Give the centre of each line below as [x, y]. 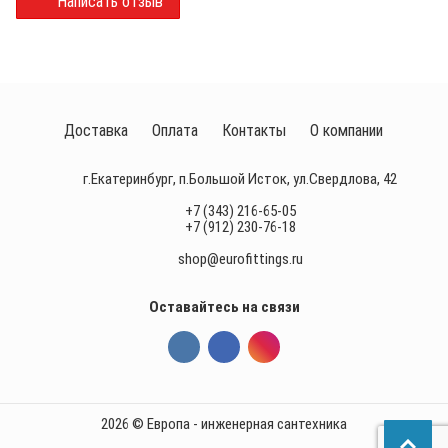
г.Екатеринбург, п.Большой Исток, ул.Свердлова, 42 [240, 179]
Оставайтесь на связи [224, 307]
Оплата [175, 130]
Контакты [254, 130]
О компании [347, 130]
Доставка [96, 130]
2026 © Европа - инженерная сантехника [223, 424]
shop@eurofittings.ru [240, 259]
